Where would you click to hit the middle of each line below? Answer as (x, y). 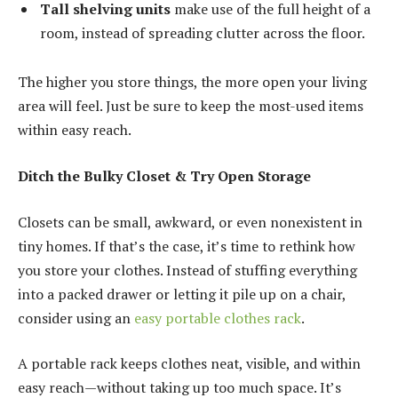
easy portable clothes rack (218, 318)
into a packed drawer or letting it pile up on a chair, (182, 294)
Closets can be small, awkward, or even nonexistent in (190, 222)
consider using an (76, 318)
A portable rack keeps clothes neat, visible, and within (189, 364)
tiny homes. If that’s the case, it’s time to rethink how (187, 246)
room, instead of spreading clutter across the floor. (203, 32)
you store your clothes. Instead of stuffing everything (187, 270)
